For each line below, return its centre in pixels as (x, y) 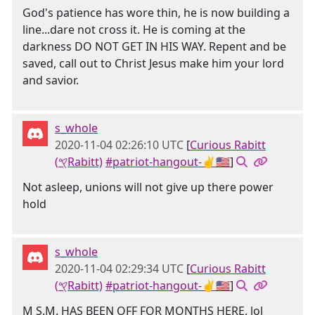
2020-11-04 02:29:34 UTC (119, 269)
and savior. (51, 80)
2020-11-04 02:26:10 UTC (119, 145)
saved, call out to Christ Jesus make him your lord (153, 63)
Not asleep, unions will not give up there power (148, 187)
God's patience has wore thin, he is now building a (156, 13)
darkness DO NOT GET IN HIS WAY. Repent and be (154, 46)
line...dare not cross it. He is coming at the (134, 30)
